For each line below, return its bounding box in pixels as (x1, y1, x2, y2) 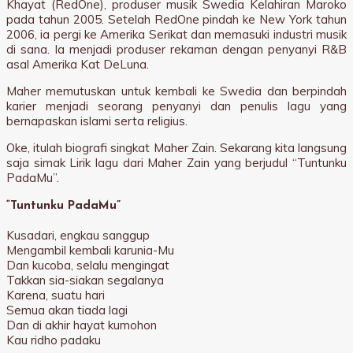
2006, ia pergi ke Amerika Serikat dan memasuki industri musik (6, 26, 347, 42)
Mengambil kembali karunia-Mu (6, 243, 174, 258)
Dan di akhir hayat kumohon (6, 318, 157, 333)
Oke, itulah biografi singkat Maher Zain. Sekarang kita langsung (6, 139, 347, 155)
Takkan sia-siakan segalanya (6, 273, 164, 288)
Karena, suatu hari (6, 288, 105, 303)
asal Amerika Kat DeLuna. (6, 56, 149, 72)
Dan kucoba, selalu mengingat (6, 258, 169, 273)
